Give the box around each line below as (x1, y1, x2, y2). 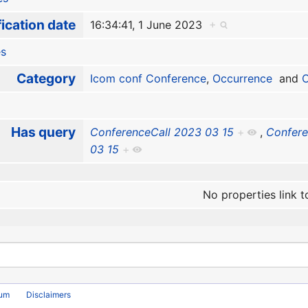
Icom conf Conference (89, 71, 206, 86)
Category (16, 70, 76, 87)
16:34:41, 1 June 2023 (89, 18, 209, 32)
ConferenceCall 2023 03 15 (89, 125, 234, 140)
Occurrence (212, 71, 272, 86)
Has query (10, 124, 76, 141)
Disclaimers (26, 289, 71, 300)
